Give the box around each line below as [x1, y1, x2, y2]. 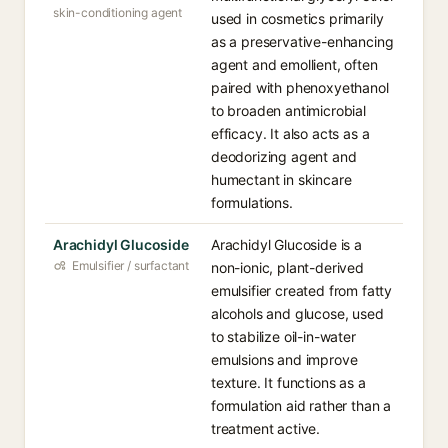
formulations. [211, 194, 293, 211]
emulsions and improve [211, 351, 358, 368]
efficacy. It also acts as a [211, 125, 370, 142]
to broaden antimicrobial [211, 102, 366, 119]
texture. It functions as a [211, 374, 366, 391]
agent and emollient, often [211, 56, 378, 73]
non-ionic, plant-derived [211, 259, 364, 276]
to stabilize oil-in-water [211, 328, 356, 345]
